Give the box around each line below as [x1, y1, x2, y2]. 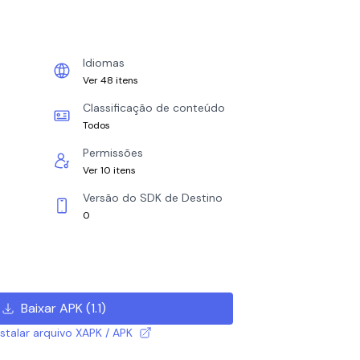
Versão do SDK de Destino [83, 190, 223, 205]
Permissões [83, 145, 143, 160]
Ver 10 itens [83, 164, 136, 177]
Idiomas [83, 55, 125, 70]
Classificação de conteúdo [83, 100, 225, 115]
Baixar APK [20, 300, 83, 317]
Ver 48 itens [83, 74, 138, 87]
